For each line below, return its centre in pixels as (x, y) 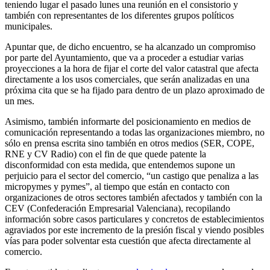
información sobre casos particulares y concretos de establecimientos (134, 219)
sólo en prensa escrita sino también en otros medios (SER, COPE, (130, 143)
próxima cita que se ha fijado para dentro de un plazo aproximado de (135, 90)
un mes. (20, 101)
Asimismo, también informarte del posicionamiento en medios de (128, 121)
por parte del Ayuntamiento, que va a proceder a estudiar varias (124, 57)
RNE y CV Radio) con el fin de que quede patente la (105, 154)
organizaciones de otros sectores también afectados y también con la (133, 197)
